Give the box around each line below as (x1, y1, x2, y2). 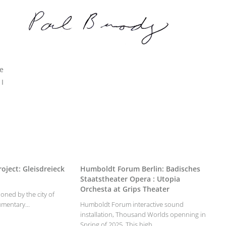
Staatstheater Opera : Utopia (80, 174, 181, 184)
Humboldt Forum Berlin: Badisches (80, 164, 201, 174)
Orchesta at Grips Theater (80, 184, 170, 194)
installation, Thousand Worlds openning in (80, 210, 206, 219)
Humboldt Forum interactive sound (80, 200, 184, 209)
